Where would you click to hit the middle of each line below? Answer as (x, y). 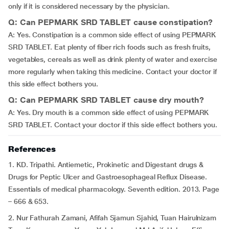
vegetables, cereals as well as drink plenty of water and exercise (113, 59)
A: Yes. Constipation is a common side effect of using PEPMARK (112, 35)
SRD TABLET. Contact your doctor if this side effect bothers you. (113, 125)
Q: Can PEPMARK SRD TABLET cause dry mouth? (106, 100)
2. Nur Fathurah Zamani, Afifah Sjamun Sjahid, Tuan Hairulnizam (112, 218)
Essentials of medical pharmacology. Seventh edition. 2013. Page (114, 189)
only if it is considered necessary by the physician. (89, 6)
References (32, 149)
